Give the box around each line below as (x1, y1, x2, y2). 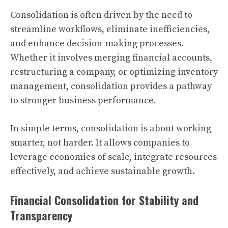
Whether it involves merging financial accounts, (10, 52, 212, 64)
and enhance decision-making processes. (10, 38, 184, 49)
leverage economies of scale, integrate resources (10, 151, 217, 163)
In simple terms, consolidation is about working (10, 123, 211, 134)
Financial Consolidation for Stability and (10, 192, 198, 208)
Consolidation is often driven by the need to (10, 9, 192, 21)
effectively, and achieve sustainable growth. (10, 165, 195, 177)
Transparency (10, 207, 72, 223)
